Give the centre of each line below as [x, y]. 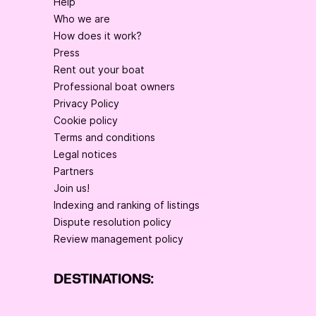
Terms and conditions [104, 138]
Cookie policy [86, 121]
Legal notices [85, 154]
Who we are [82, 19]
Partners [74, 171]
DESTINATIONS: [104, 280]
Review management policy [119, 239]
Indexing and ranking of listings [127, 205]
